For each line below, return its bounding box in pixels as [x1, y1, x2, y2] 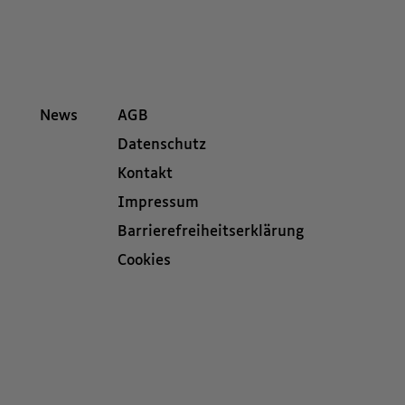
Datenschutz [118, 137, 206, 153]
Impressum [118, 195, 199, 211]
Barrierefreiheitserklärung [118, 224, 304, 240]
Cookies [118, 253, 171, 268]
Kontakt [118, 166, 173, 182]
